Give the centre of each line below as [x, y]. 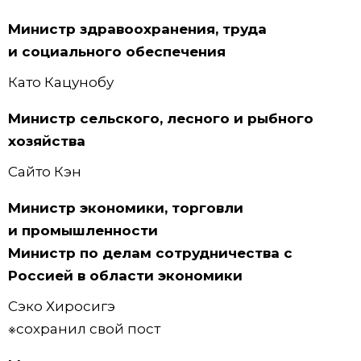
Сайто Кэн [45, 172]
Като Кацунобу [61, 83]
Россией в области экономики [125, 276]
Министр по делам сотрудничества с [150, 253]
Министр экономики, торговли [126, 208]
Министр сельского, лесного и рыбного [161, 119]
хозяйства [47, 141]
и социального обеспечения [117, 51]
